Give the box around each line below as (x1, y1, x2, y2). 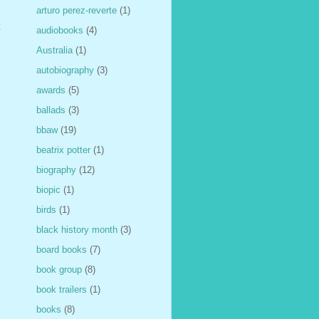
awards (36, 84, 66, 95)
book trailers (36, 283, 87, 295)
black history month (36, 224, 117, 235)
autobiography (36, 64, 94, 75)
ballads (36, 104, 66, 115)
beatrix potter (36, 144, 90, 155)
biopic (36, 184, 61, 195)
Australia (36, 44, 73, 56)
